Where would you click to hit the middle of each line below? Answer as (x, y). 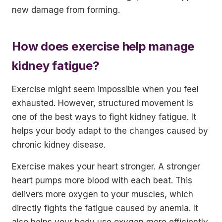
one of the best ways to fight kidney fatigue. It (104, 117)
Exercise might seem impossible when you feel (105, 89)
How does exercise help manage (103, 46)
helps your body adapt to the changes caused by (110, 131)
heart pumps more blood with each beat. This (102, 180)
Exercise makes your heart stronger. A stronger (106, 166)
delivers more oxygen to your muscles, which (103, 194)
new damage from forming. (66, 10)
